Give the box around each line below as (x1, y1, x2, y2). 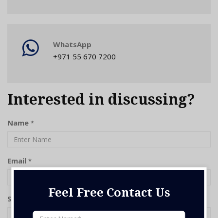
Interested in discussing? (7, 91, 195, 108)
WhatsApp (53, 39, 91, 49)
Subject (7, 194, 37, 203)
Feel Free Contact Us (48, 185, 170, 200)
